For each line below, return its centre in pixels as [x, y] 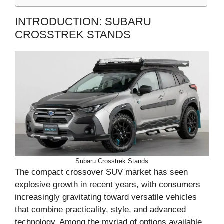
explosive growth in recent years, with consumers [108, 184]
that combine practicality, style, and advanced [100, 209]
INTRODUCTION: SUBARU [83, 21]
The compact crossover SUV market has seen [101, 172]
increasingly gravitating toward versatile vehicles [106, 197]
